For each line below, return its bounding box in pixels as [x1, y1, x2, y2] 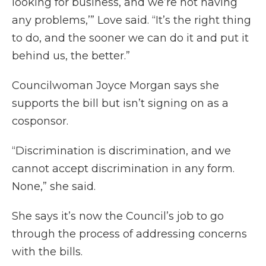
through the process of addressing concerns [12, 227, 247, 241]
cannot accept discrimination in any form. [12, 162, 235, 176]
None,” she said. [12, 180, 96, 194]
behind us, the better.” [12, 49, 130, 63]
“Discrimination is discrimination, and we [12, 144, 231, 158]
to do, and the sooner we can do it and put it [12, 31, 249, 45]
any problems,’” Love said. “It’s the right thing [12, 14, 251, 27]
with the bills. [12, 245, 83, 259]
